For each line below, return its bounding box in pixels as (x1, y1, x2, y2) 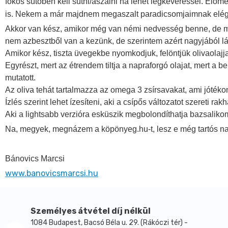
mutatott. (5, 73, 36, 82)
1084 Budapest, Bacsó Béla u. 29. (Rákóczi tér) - (31, 218, 188, 227)
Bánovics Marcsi (5, 154, 65, 163)
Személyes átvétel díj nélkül (31, 206, 151, 216)
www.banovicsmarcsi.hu (5, 168, 98, 178)
